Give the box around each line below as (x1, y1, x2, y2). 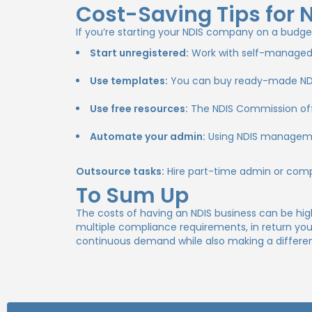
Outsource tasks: (76, 164, 165, 178)
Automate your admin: (90, 130, 206, 143)
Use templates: (90, 74, 169, 88)
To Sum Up (76, 181, 189, 210)
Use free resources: (90, 102, 189, 116)
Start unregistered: (90, 46, 189, 60)
